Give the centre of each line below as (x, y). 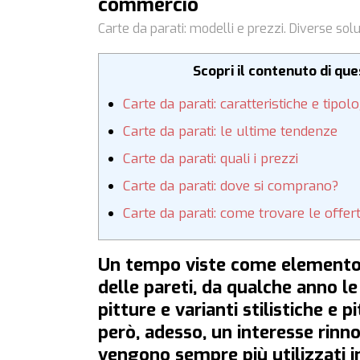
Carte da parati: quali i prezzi (211, 159)
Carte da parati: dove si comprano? (231, 186)
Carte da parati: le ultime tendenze (230, 132)
